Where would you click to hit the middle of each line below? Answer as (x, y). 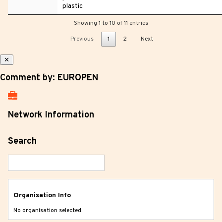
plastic (73, 6)
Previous (82, 39)
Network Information (51, 115)
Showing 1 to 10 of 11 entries (111, 23)
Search (22, 141)
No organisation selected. (48, 210)
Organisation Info (42, 195)
